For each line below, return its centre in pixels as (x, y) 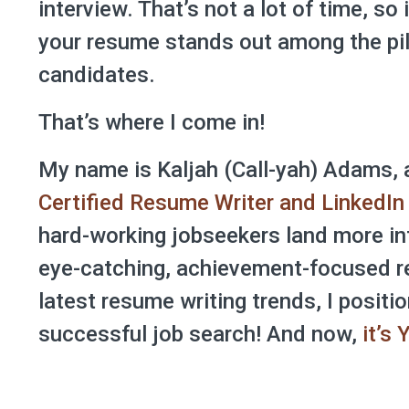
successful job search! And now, (200, 334)
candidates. (97, 75)
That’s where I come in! (152, 122)
